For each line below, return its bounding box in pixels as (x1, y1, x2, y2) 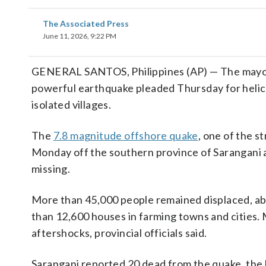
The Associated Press (43, 18, 129, 28)
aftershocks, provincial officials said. (31, 226, 207, 239)
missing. (31, 162, 71, 175)
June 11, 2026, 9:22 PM (43, 31, 116, 40)
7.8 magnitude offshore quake (53, 129, 198, 142)
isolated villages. (31, 98, 112, 111)
